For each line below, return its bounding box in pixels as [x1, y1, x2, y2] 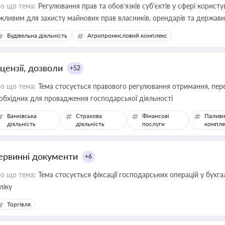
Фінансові [142, 112, 170, 120]
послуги [142, 120, 165, 128]
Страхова [76, 112, 102, 120]
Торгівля [7, 200, 31, 208]
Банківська [7, 112, 37, 120]
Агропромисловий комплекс [87, 32, 167, 39]
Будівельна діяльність [7, 32, 67, 39]
